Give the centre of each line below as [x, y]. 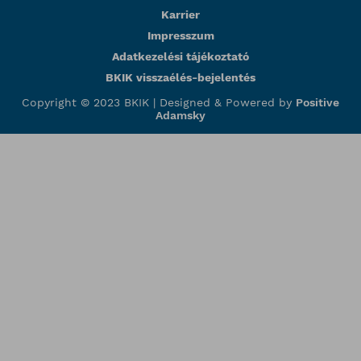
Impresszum [180, 35]
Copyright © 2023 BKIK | [91, 102]
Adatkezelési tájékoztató [180, 56]
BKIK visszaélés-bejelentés [180, 77]
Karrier [180, 15]
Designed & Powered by [226, 102]
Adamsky [180, 115]
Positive [317, 102]
